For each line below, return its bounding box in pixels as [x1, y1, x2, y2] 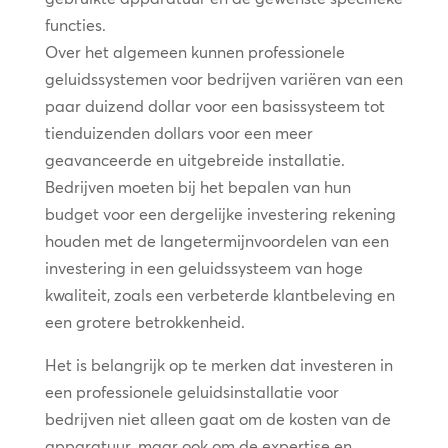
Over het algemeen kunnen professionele [44, 41, 345, 62]
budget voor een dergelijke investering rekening [44, 203, 396, 224]
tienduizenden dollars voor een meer [44, 122, 313, 143]
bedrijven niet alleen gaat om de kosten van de [44, 408, 391, 429]
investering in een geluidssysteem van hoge [44, 257, 363, 278]
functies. [44, 14, 106, 35]
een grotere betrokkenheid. [44, 311, 245, 332]
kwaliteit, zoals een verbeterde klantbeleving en [44, 284, 395, 305]
